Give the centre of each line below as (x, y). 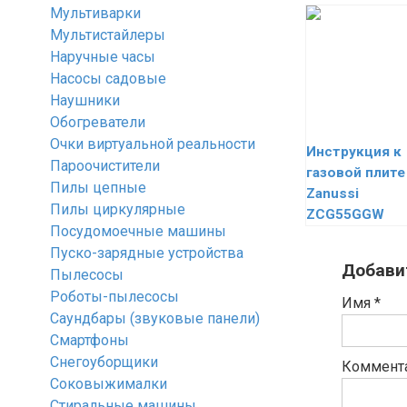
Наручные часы (103, 57)
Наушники (85, 100)
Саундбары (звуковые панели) (155, 318)
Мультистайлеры (108, 35)
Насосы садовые (108, 79)
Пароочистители (105, 166)
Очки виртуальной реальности (153, 144)
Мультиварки (95, 13)
